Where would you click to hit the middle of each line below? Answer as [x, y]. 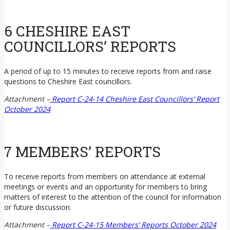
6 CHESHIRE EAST [67, 31]
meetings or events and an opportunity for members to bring [106, 186]
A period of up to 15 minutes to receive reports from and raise [108, 71]
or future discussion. [38, 207]
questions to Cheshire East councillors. [68, 82]
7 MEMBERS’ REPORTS [82, 151]
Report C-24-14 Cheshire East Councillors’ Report [135, 99]
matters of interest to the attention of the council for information [113, 197]
